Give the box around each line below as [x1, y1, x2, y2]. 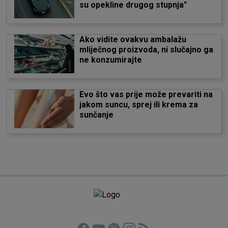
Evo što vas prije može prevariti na [79, 90, 213, 99]
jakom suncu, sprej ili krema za [79, 100, 198, 109]
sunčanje [79, 110, 113, 120]
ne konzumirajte [79, 55, 142, 65]
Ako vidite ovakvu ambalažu [79, 35, 186, 44]
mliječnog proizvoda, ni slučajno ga [79, 45, 213, 54]
